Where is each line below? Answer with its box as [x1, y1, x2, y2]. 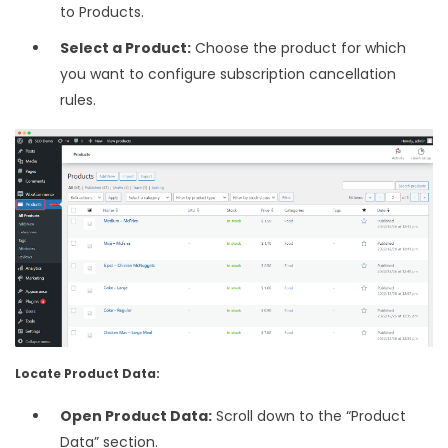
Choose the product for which [191, 38, 406, 59]
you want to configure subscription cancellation [60, 64, 396, 85]
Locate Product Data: [15, 365, 160, 383]
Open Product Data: [60, 406, 212, 427]
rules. [60, 90, 96, 111]
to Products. [60, 2, 144, 23]
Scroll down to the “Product [212, 406, 406, 427]
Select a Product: [60, 38, 191, 59]
